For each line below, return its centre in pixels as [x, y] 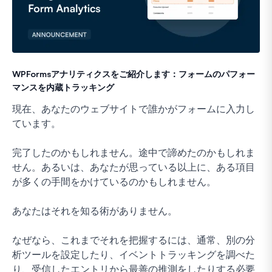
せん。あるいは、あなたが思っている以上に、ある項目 [134, 167]
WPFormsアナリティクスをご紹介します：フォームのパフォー [134, 73]
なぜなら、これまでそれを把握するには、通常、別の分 [134, 240]
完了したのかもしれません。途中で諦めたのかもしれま [134, 152]
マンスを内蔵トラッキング [63, 87]
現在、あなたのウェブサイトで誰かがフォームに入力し [134, 108]
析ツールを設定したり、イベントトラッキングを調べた [134, 254]
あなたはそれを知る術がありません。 [95, 210]
